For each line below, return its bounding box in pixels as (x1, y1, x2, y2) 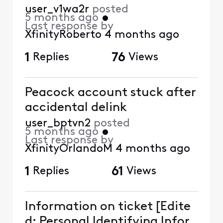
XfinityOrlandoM (24, 143, 112, 155)
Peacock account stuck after (24, 86, 196, 99)
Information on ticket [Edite (24, 200, 191, 213)
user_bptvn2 (24, 117, 91, 129)
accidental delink (24, 101, 127, 114)
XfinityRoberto (24, 29, 102, 41)
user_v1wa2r (24, 3, 89, 15)
